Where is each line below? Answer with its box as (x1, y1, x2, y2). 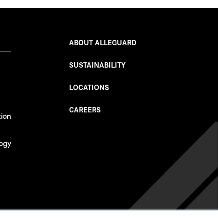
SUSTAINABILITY (69, 59, 126, 70)
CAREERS (69, 104, 101, 115)
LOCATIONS (69, 81, 109, 92)
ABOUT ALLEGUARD (69, 36, 136, 48)
